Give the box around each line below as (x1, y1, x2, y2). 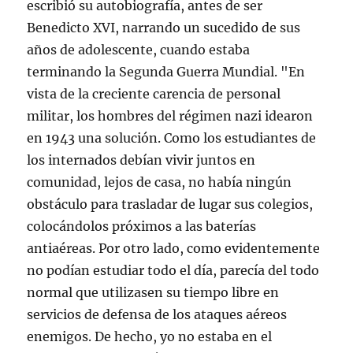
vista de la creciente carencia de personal (27, 86, 281, 102)
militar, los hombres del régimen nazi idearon (27, 108, 314, 124)
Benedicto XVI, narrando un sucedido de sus (27, 20, 301, 35)
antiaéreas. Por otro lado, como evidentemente (27, 240, 321, 256)
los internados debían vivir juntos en (27, 152, 256, 168)
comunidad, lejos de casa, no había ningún (27, 174, 292, 190)
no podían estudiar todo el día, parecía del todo (27, 262, 320, 278)
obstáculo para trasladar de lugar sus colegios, (27, 196, 314, 212)
